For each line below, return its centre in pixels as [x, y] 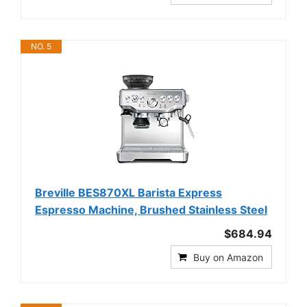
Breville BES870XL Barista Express [128, 193]
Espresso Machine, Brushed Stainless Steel [151, 210]
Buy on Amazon [228, 257]
